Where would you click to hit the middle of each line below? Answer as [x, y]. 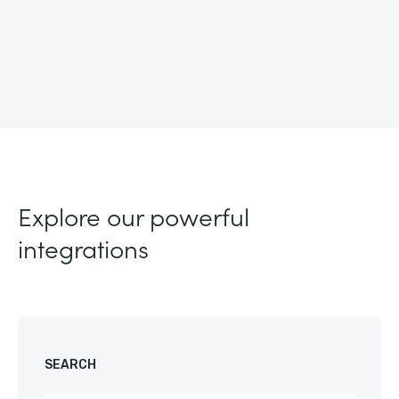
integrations [83, 248]
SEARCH [70, 365]
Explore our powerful [134, 216]
